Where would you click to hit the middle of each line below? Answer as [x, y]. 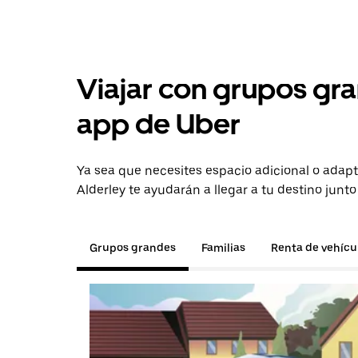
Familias [223, 248]
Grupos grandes [133, 248]
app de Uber [159, 124]
